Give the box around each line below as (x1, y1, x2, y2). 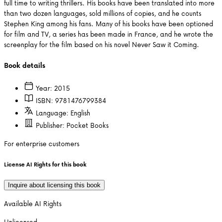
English (70, 108, 90, 118)
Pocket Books (66, 120, 109, 131)
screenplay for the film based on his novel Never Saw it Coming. (4, 39, 199, 50)
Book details (4, 60, 45, 71)
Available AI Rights (4, 198, 61, 209)
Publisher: (36, 120, 66, 131)
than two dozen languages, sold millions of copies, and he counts (4, 7, 201, 18)
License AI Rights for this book (4, 160, 87, 168)
